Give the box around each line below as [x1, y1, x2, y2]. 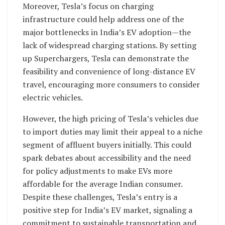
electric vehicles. [23, 92, 83, 103]
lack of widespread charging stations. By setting [23, 40, 196, 51]
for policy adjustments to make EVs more [23, 165, 172, 177]
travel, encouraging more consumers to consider [23, 79, 200, 90]
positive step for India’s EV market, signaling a [23, 204, 192, 216]
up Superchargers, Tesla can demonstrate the [23, 53, 189, 64]
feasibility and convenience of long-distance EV [23, 66, 195, 77]
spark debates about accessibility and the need [23, 152, 191, 164]
